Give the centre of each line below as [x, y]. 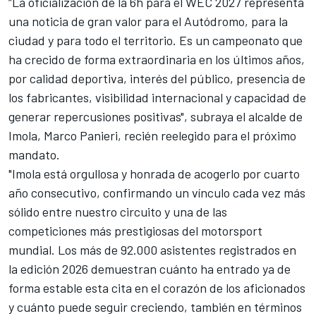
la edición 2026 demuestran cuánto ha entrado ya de [150, 269]
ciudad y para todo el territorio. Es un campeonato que [156, 41]
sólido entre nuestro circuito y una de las [118, 212]
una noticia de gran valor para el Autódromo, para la [148, 22]
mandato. [34, 155]
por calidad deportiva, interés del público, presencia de [157, 79]
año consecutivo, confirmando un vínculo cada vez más [157, 193]
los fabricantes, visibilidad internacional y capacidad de [157, 98]
